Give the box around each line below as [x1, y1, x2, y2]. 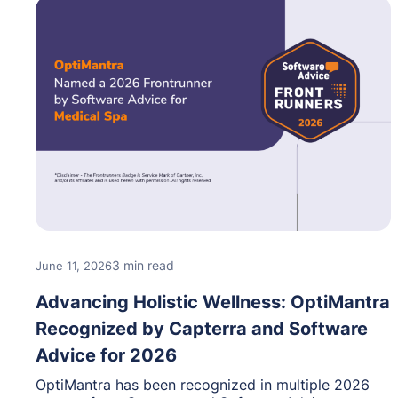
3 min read [112, 257, 174, 273]
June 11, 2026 [36, 258, 112, 273]
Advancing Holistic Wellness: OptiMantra [36, 291, 390, 313]
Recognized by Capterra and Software [36, 317, 368, 339]
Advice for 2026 [36, 344, 177, 366]
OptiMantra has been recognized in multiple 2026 [36, 375, 370, 394]
